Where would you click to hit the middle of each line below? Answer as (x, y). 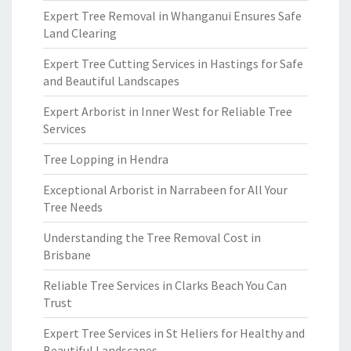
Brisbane (67, 255)
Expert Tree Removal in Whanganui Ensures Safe (172, 16)
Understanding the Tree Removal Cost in (152, 237)
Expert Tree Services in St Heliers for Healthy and (174, 333)
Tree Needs (73, 207)
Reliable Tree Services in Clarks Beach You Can (165, 285)
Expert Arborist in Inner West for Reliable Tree (168, 111)
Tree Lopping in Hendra (106, 159)
